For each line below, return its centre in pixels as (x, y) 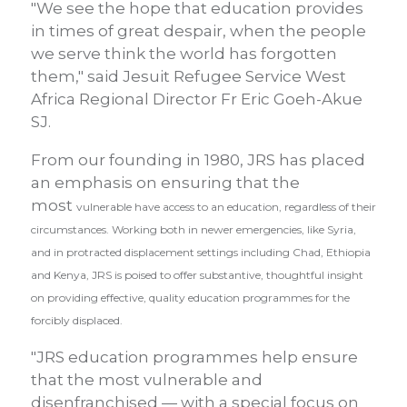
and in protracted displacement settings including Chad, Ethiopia (201, 252)
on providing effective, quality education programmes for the (190, 298)
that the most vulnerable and (147, 380)
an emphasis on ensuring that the (165, 183)
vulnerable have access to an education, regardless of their (226, 207)
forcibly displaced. (77, 320)
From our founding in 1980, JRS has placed (198, 160)
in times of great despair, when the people (199, 31)
